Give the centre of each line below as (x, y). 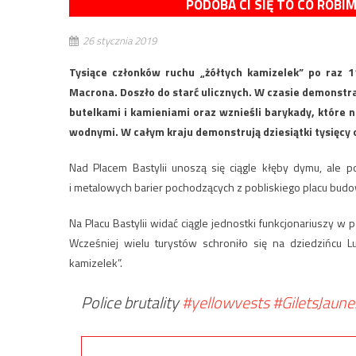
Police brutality (132, 302)
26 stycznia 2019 (120, 41)
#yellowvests (226, 302)
